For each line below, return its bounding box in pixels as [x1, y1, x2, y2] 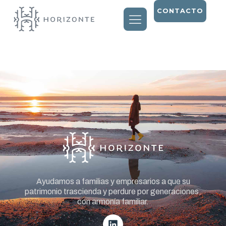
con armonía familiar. [77, 197, 149, 206]
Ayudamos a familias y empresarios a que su [36, 177, 190, 186]
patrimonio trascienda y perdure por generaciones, [25, 187, 201, 196]
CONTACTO [156, 7, 203, 15]
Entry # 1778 [10, 41, 121, 62]
